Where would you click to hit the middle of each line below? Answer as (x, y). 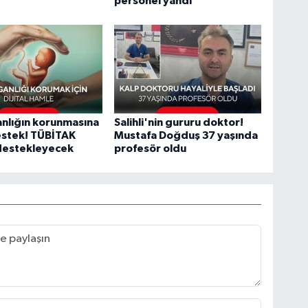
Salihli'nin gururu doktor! (179, 122)
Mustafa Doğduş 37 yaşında (186, 135)
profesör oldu (151, 148)
